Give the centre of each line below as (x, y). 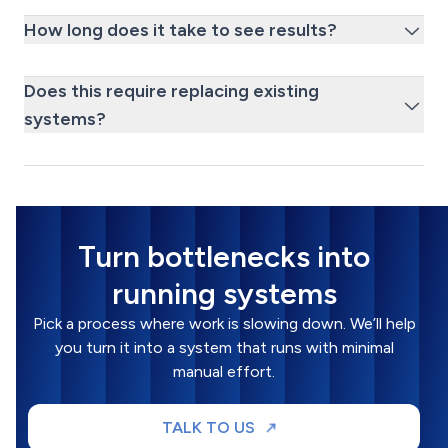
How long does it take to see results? (180, 29)
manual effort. (224, 371)
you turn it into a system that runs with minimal (224, 347)
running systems (224, 293)
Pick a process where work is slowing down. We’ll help (224, 323)
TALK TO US (208, 427)
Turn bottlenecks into (224, 256)
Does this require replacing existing (171, 90)
